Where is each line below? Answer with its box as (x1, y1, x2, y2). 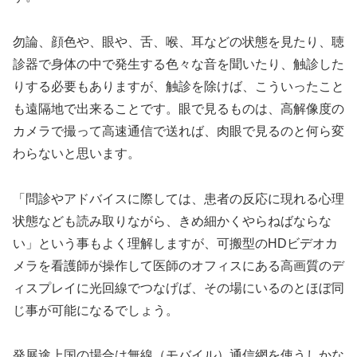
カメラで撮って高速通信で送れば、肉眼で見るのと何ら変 (13, 124, 344, 138)
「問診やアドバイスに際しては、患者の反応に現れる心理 (13, 191, 344, 206)
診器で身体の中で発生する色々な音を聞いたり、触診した (13, 57, 344, 71)
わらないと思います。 (13, 146, 140, 160)
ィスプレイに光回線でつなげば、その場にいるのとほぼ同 (13, 280, 344, 295)
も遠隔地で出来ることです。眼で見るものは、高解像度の (13, 101, 344, 116)
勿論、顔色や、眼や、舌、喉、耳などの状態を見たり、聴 (13, 34, 344, 49)
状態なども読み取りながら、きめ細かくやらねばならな (13, 214, 331, 228)
